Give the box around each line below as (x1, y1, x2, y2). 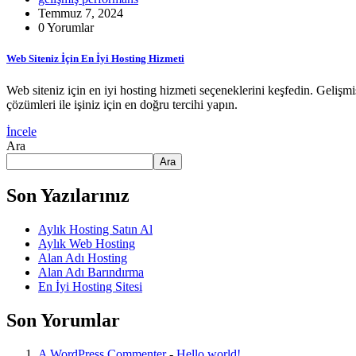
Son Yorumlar (6, 310, 120, 331)
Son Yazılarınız (6, 185, 130, 207)
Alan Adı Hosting (38, 251, 127, 265)
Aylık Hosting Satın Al (38, 222, 153, 237)
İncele (6, 124, 37, 138)
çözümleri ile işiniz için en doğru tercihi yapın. (6, 97, 238, 111)
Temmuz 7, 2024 (38, 6, 123, 21)
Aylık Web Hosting (38, 237, 135, 251)
